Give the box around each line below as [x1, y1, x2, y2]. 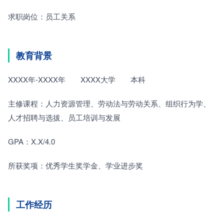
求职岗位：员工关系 [8, 11, 75, 21]
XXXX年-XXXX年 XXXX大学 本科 [8, 74, 145, 84]
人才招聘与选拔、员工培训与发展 [8, 112, 120, 122]
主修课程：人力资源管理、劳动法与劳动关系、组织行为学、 [8, 98, 210, 108]
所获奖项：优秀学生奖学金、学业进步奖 [8, 160, 143, 170]
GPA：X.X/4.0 [8, 136, 55, 146]
